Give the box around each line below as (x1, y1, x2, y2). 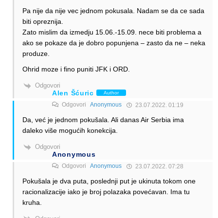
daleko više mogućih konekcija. (22, 126, 118, 134)
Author (103, 90, 119, 96)
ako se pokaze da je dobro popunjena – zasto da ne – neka (22, 39, 205, 47)
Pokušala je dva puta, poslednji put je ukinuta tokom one (22, 177, 196, 185)
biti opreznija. (22, 18, 63, 26)
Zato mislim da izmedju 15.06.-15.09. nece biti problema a (22, 28, 201, 36)
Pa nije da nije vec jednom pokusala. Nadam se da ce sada (22, 7, 204, 15)
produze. (22, 50, 50, 58)
